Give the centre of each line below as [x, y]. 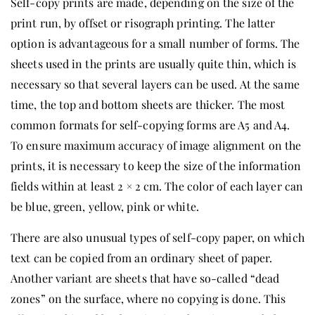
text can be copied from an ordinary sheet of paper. [142, 257]
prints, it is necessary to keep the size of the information [156, 165]
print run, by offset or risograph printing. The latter [143, 22]
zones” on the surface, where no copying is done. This [148, 298]
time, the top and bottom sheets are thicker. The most [148, 104]
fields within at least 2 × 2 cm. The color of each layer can [157, 186]
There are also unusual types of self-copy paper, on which [157, 237]
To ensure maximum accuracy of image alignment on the [156, 145]
